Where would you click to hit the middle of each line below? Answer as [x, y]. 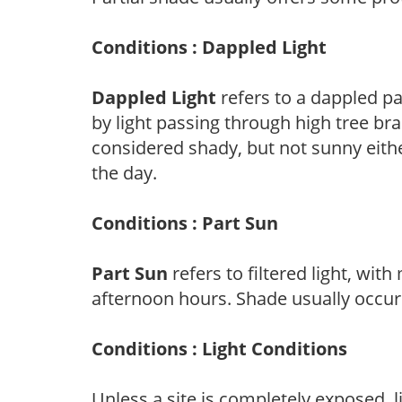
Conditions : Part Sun [185, 223]
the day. [124, 172]
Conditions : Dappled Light [209, 47]
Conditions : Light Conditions [219, 348]
